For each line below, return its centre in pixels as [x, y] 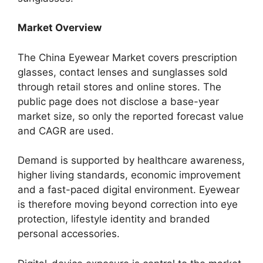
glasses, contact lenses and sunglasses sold [123, 72]
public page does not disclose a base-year [118, 101]
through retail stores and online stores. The [119, 87]
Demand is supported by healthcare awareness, [131, 160]
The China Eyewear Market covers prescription [127, 57]
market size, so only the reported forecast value [131, 116]
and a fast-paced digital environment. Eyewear [129, 190]
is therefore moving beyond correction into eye [128, 204]
